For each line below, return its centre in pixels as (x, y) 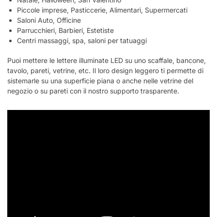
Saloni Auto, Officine (49, 20)
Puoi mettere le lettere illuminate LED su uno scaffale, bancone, (107, 60)
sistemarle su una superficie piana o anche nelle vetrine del (100, 80)
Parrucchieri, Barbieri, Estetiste (65, 31)
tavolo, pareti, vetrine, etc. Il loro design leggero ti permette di (105, 70)
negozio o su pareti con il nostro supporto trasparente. (93, 91)
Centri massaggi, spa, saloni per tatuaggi (82, 41)
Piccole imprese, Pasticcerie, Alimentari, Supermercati (102, 10)
